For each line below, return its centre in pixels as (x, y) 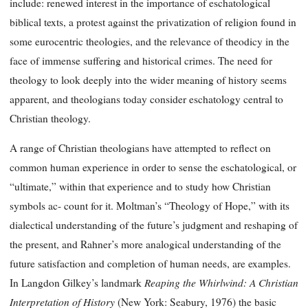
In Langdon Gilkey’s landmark (77, 283)
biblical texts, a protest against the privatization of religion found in (153, 22)
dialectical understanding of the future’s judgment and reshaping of (154, 225)
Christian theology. (50, 118)
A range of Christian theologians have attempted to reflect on (140, 148)
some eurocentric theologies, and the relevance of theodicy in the (150, 41)
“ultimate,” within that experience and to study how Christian (140, 187)
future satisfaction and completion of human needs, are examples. (150, 264)
